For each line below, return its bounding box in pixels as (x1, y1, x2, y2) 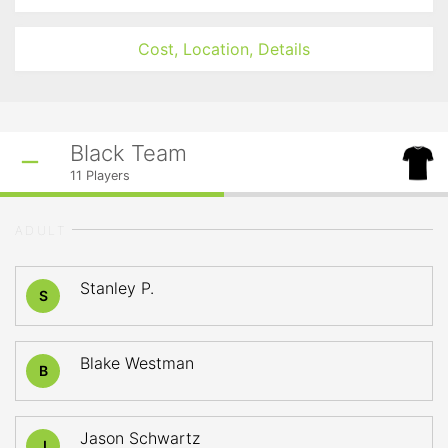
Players (82, 168, 130, 183)
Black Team (70, 140, 187, 166)
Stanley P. (80, 278, 154, 298)
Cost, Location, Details (138, 39, 310, 59)
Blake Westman (80, 353, 194, 373)
